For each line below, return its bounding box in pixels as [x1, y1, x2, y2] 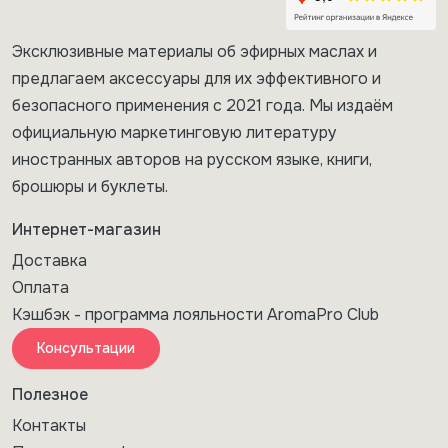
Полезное [12, 383, 88, 405]
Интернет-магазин [12, 218, 161, 240]
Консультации [37, 338, 135, 357]
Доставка [12, 249, 87, 271]
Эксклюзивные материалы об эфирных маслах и [12, 40, 377, 62]
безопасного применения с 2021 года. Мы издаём [12, 94, 393, 116]
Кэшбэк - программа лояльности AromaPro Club [12, 303, 379, 325]
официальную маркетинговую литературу [12, 121, 337, 143]
